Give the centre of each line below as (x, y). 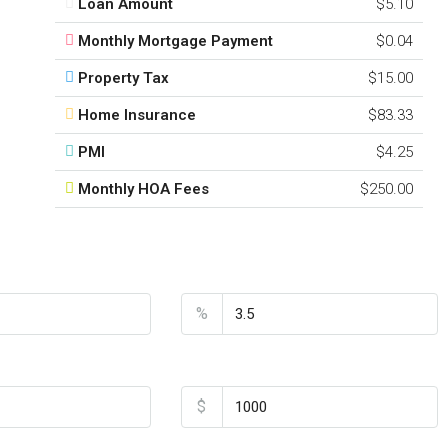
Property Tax (123, 77)
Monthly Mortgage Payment (175, 40)
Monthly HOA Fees (143, 188)
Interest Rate (225, 270)
